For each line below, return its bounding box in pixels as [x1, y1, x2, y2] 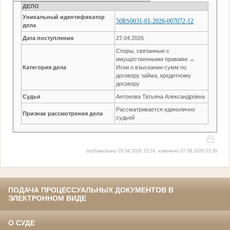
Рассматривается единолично [116, 106, 196, 112]
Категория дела [23, 64, 67, 70]
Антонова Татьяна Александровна [116, 93, 205, 100]
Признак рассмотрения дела [23, 110, 103, 117]
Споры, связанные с [116, 47, 170, 54]
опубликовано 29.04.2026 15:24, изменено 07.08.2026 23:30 [86, 148, 217, 154]
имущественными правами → [116, 55, 195, 62]
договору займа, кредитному [116, 72, 191, 79]
